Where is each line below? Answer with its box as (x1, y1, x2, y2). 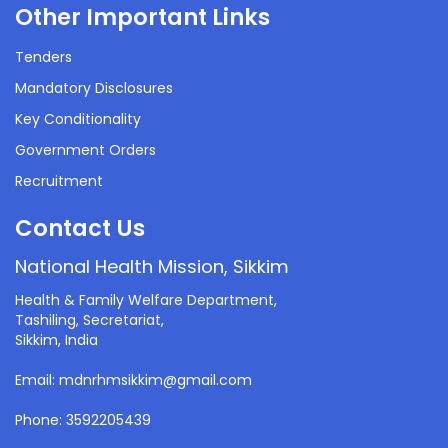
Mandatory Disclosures (15, 78, 173, 98)
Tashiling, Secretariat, (15, 310, 164, 330)
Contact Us (15, 212, 145, 244)
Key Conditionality (15, 109, 141, 129)
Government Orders (15, 140, 156, 160)
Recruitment (15, 171, 103, 191)
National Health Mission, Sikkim (15, 254, 289, 279)
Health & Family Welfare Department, (15, 290, 277, 310)
